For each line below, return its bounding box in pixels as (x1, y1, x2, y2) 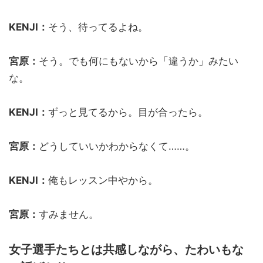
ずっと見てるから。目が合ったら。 (48, 106, 208, 118)
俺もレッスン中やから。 (48, 174, 158, 186)
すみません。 (39, 208, 99, 220)
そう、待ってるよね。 (48, 21, 148, 33)
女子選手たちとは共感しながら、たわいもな (9, 242, 244, 257)
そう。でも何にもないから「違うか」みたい (39, 55, 238, 67)
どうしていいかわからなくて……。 (39, 140, 195, 152)
